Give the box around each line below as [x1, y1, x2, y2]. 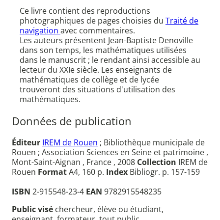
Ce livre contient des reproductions [20, 5, 150, 17]
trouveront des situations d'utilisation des [20, 84, 175, 95]
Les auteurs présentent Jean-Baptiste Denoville [20, 35, 193, 46]
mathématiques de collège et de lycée [20, 74, 159, 85]
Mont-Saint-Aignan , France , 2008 [12, 157, 137, 168]
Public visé [12, 204, 55, 215]
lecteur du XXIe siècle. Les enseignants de [20, 64, 172, 76]
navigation [20, 25, 60, 36]
